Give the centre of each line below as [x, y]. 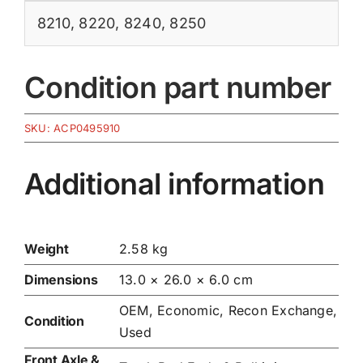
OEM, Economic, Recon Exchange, [228, 310]
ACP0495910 [87, 128]
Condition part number [177, 88]
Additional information [174, 184]
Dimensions [61, 279]
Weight [46, 248]
